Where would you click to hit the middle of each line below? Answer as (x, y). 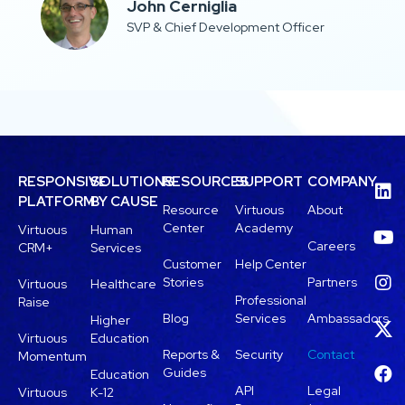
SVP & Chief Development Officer (225, 28)
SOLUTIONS (132, 181)
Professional (271, 300)
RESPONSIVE (63, 181)
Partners (333, 282)
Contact (331, 354)
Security (259, 354)
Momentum (52, 356)
